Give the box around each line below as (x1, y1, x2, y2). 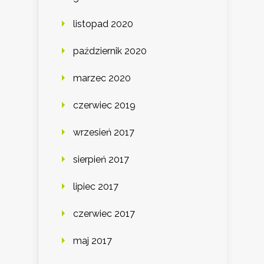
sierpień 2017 (73, 154, 129, 166)
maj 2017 (73, 235, 112, 247)
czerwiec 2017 (73, 208, 135, 220)
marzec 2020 (73, 72, 131, 84)
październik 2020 (73, 45, 147, 57)
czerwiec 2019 (73, 100, 136, 111)
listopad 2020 (73, 18, 133, 30)
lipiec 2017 (73, 181, 118, 193)
